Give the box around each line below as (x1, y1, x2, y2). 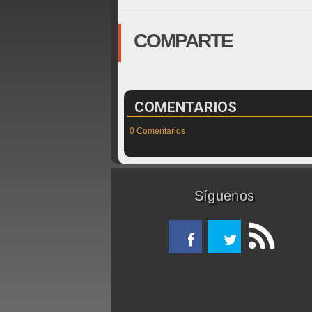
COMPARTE (134, 30, 233, 52)
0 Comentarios (129, 126, 185, 136)
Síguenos (194, 188, 255, 203)
